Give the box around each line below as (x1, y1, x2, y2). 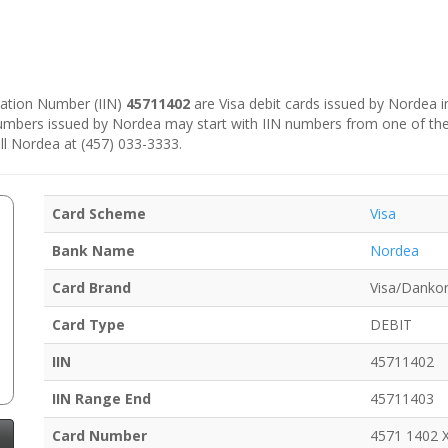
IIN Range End (52, 389, 151, 409)
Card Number (52, 426, 147, 446)
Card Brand (52, 278, 131, 298)
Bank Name (52, 241, 135, 261)
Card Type (52, 315, 125, 335)
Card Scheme (52, 204, 146, 224)
